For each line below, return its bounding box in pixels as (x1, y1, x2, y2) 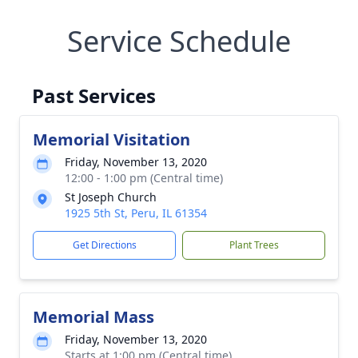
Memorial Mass (33, 306, 154, 328)
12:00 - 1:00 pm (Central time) (65, 170, 223, 185)
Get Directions (72, 238, 137, 252)
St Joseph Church (65, 189, 157, 205)
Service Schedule (67, 22, 291, 61)
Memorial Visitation (33, 129, 190, 150)
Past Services (32, 82, 156, 109)
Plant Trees (229, 238, 279, 252)
